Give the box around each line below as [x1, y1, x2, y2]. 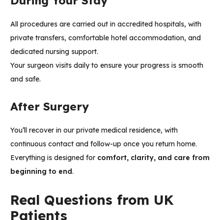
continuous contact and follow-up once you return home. [10, 139, 197, 149]
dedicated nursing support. [10, 47, 98, 56]
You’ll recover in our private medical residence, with [10, 126, 178, 135]
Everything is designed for [10, 153, 97, 163]
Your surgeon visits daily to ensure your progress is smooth [10, 61, 203, 70]
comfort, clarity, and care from [97, 153, 210, 163]
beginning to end [10, 167, 72, 176]
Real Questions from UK [10, 192, 174, 209]
